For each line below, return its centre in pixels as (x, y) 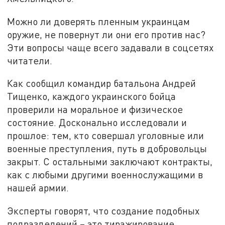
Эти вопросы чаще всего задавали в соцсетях (110, 47)
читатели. (30, 60)
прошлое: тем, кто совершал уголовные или (106, 136)
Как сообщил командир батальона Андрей (102, 83)
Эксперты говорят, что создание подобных (103, 210)
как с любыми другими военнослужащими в (105, 175)
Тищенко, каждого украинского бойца (92, 96)
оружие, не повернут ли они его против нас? (106, 34)
